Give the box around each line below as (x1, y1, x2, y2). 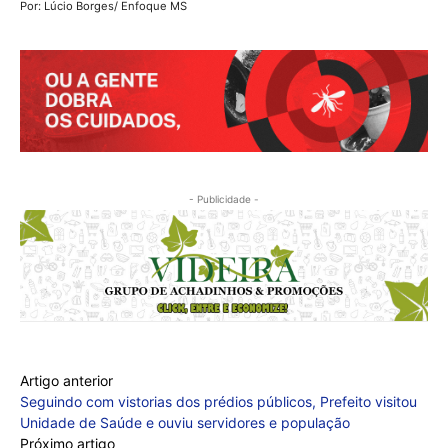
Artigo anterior (20, 372, 113, 390)
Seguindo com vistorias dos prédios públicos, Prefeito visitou (20, 393, 417, 411)
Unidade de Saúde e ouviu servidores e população (20, 414, 350, 432)
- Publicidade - (189, 192, 259, 205)
